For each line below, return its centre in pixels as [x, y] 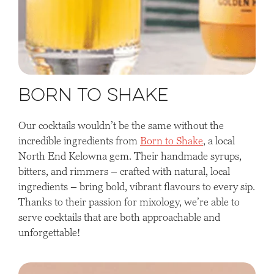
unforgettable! [49, 233]
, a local [219, 141]
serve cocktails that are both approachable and [119, 217]
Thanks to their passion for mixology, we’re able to [129, 202]
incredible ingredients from [79, 141]
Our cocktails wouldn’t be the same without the [121, 126]
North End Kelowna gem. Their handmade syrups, [130, 156]
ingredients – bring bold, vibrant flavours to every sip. [137, 187]
